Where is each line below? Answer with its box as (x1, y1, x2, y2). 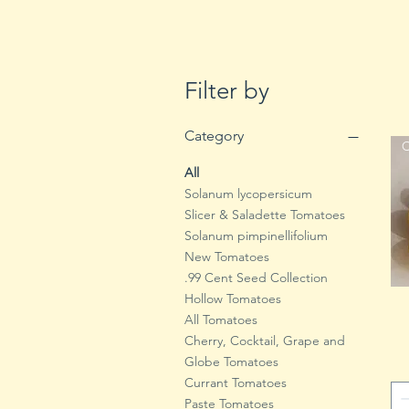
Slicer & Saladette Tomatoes (184, 205, 345, 223)
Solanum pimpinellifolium (184, 226, 328, 244)
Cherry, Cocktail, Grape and (184, 331, 345, 349)
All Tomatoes (184, 310, 257, 328)
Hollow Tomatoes (184, 289, 281, 307)
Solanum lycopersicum (184, 184, 312, 202)
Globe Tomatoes (184, 352, 278, 370)
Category (184, 126, 244, 144)
